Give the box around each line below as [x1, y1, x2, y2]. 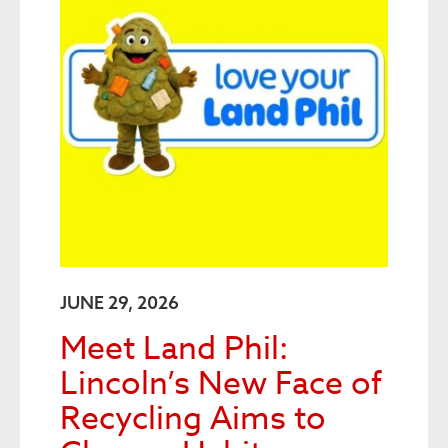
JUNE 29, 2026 [60, 291, 179, 314]
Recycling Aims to [60, 396, 326, 442]
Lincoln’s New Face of [60, 361, 382, 407]
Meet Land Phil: [60, 326, 288, 372]
